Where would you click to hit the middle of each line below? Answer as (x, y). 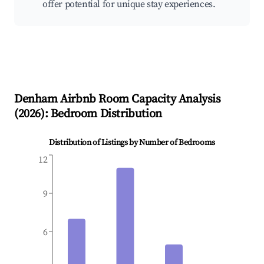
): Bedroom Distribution (101, 114)
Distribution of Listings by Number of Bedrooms (132, 143)
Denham (36, 100)
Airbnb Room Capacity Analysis (139, 100)
